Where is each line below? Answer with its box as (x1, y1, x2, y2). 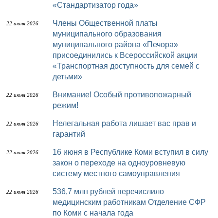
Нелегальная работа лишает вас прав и (53, 119, 58, 127)
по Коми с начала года (53, 209, 133, 217)
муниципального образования (53, 30, 162, 38)
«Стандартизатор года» (53, 1, 138, 9)
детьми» (53, 73, 82, 81)
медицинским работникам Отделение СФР (53, 198, 206, 206)
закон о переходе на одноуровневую (53, 159, 185, 167)
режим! (53, 101, 78, 109)
